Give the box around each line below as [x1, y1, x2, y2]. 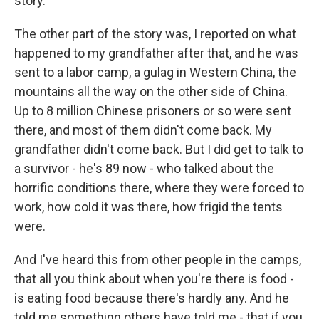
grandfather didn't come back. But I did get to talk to [14, 142, 303, 157]
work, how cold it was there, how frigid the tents [14, 199, 283, 214]
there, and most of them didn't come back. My [14, 122, 272, 137]
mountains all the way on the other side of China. [14, 84, 288, 99]
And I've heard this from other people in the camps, [14, 252, 301, 267]
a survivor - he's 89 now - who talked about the [14, 161, 274, 176]
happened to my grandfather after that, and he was [14, 46, 298, 61]
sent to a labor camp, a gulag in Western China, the [14, 65, 296, 80]
